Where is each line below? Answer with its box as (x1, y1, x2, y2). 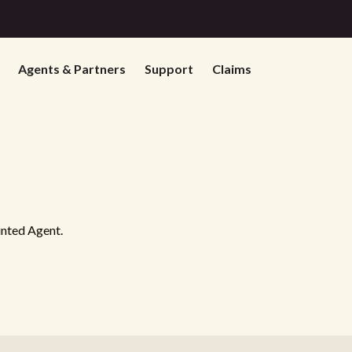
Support (144, 61, 193, 76)
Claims (211, 61, 251, 76)
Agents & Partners (17, 61, 126, 76)
